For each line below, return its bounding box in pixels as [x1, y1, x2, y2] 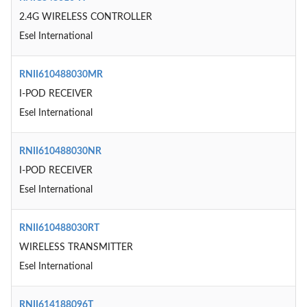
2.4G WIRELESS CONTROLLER [19, 12, 152, 22]
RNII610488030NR [19, 147, 101, 156]
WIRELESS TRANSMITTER [19, 243, 133, 252]
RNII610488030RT [19, 223, 99, 233]
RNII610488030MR [19, 70, 103, 79]
